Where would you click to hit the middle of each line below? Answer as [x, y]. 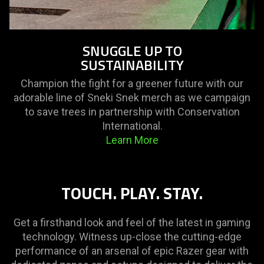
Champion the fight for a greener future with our [132, 84]
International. [132, 126]
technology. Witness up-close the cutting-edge [132, 237]
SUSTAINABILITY [132, 65]
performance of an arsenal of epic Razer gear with [132, 251]
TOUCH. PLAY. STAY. [132, 193]
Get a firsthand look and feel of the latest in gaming [132, 223]
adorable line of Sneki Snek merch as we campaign [132, 98]
